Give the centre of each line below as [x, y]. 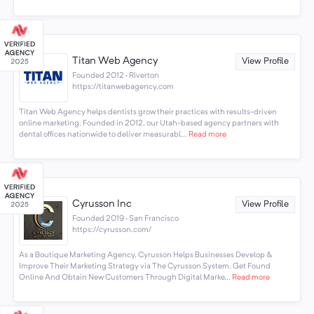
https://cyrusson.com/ [112, 230]
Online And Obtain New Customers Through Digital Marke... [124, 278]
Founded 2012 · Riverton [116, 75]
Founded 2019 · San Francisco [126, 219]
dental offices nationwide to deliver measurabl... [103, 135]
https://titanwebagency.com [123, 87]
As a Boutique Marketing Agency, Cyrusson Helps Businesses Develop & [145, 255]
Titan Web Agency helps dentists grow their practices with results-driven [148, 112]
